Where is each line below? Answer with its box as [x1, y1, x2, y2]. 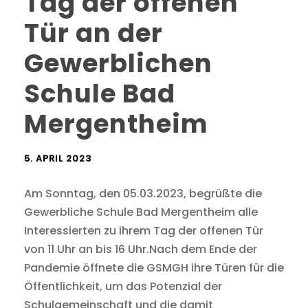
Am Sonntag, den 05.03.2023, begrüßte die [24, 186, 262, 202]
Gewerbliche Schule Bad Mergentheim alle [24, 204, 258, 221]
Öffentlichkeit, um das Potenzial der [24, 278, 222, 295]
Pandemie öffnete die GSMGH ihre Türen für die [24, 260, 284, 276]
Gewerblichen [24, 45, 212, 82]
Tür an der [24, 15, 163, 52]
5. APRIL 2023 [24, 152, 91, 166]
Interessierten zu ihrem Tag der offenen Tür [24, 223, 263, 239]
